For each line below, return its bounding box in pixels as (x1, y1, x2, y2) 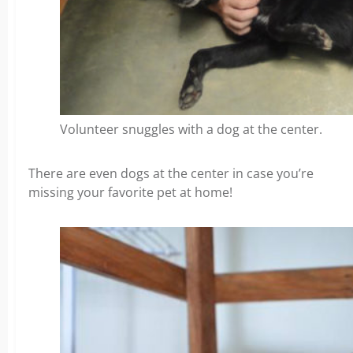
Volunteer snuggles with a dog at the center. (60, 121, 322, 138)
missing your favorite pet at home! (28, 184, 232, 201)
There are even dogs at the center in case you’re (28, 165, 314, 182)
